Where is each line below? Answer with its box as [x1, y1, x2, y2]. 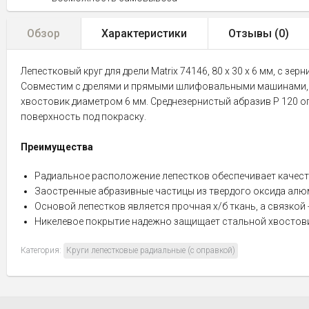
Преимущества [21, 141, 93, 152]
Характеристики [101, 27, 187, 40]
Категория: [21, 246, 63, 255]
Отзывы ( [228, 27, 279, 40]
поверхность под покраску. [21, 111, 146, 122]
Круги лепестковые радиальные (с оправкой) [66, 246, 235, 255]
